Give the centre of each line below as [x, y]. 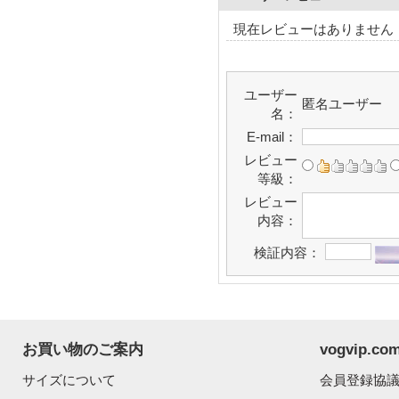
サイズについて [69, 380]
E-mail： [272, 137]
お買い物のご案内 [83, 349]
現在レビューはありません [313, 29]
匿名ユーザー [342, 104]
